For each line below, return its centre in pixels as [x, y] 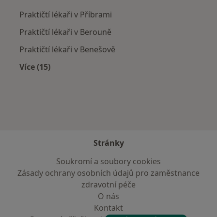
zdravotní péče [108, 185]
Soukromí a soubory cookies [108, 161]
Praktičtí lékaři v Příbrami [66, 14]
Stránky [108, 143]
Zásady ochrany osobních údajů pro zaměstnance [108, 173]
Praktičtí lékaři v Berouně [65, 32]
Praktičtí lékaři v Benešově [67, 49]
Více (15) [35, 67]
